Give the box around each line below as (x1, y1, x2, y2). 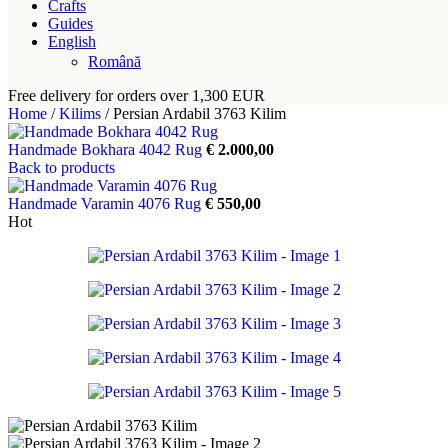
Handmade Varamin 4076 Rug (8, 194, 205, 212)
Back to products (8, 158, 115, 176)
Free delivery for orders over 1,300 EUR (8, 86, 265, 104)
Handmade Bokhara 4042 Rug (8, 140, 206, 158)
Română (88, 52, 141, 70)
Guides (48, 15, 93, 32)
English (48, 33, 96, 50)
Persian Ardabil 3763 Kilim (113, 104, 286, 122)
